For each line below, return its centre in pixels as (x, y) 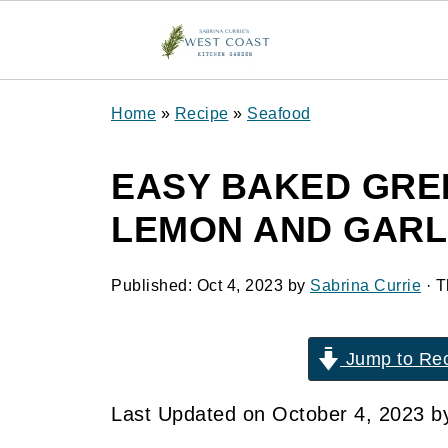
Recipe (201, 113)
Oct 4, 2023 (239, 285)
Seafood (279, 113)
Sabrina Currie (365, 285)
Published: (154, 285)
